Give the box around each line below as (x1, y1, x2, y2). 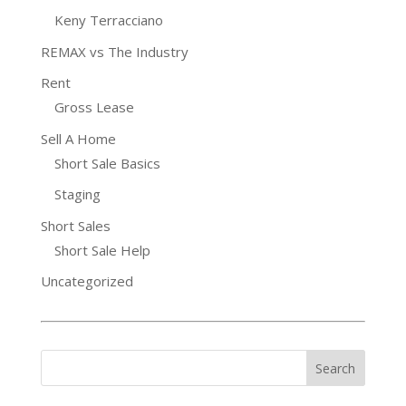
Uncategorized (40, 272, 133, 290)
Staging (53, 185, 101, 203)
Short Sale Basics (53, 153, 160, 172)
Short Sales (40, 216, 111, 235)
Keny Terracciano (53, 11, 163, 29)
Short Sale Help (53, 240, 150, 259)
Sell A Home (40, 129, 116, 148)
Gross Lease (53, 98, 134, 116)
